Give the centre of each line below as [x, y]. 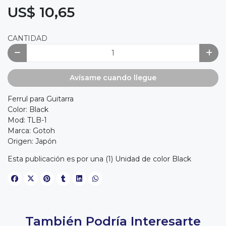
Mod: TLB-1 [27, 120]
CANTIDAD [27, 39]
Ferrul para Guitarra [41, 99]
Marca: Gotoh [31, 131]
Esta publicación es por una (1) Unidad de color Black [99, 159]
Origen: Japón [32, 142]
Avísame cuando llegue [113, 78]
